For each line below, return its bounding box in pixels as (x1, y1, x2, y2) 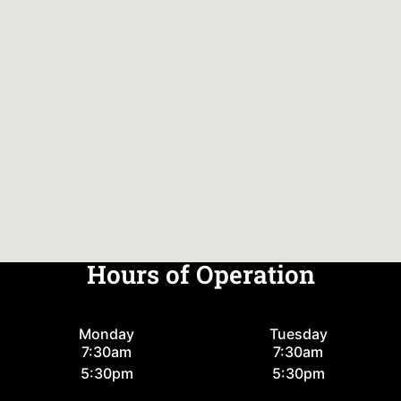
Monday (79, 324, 135, 343)
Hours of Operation (86, 257, 315, 291)
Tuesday (269, 324, 328, 343)
